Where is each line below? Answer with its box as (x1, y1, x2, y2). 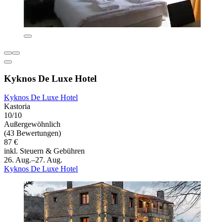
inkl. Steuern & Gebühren (4, 147, 85, 156)
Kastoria (4, 102, 30, 111)
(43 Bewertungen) (4, 129, 61, 138)
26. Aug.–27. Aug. (4, 156, 62, 165)
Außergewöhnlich (4, 120, 60, 129)
